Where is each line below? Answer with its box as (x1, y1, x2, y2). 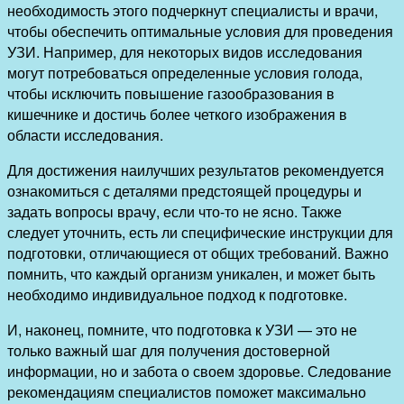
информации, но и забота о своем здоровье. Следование (7, 360, 391, 381)
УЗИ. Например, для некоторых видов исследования (7, 41, 363, 62)
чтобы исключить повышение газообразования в (7, 82, 335, 104)
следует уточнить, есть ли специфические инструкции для (7, 221, 393, 243)
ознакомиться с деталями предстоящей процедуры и (7, 179, 362, 201)
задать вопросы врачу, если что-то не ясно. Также (7, 200, 342, 222)
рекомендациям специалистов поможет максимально (7, 381, 366, 402)
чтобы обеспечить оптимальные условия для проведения (7, 20, 393, 41)
